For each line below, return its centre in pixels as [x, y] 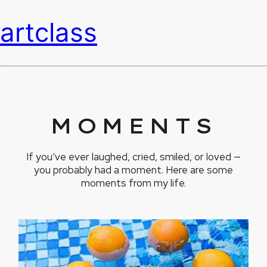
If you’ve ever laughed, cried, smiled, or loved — [133, 157]
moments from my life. [133, 183]
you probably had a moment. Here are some [133, 170]
